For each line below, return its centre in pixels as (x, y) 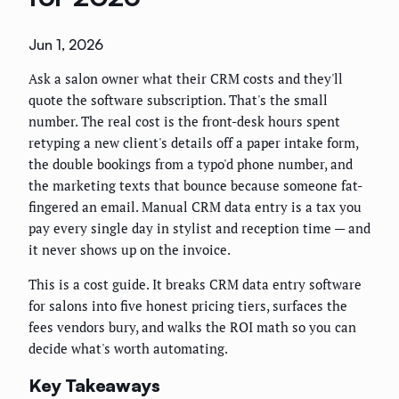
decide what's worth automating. (128, 349)
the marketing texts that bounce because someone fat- (195, 186)
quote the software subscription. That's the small (178, 100)
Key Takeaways (94, 385)
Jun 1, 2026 (66, 45)
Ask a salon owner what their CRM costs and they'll (186, 79)
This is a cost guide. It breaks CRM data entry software (195, 285)
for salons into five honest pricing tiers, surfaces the (188, 306)
